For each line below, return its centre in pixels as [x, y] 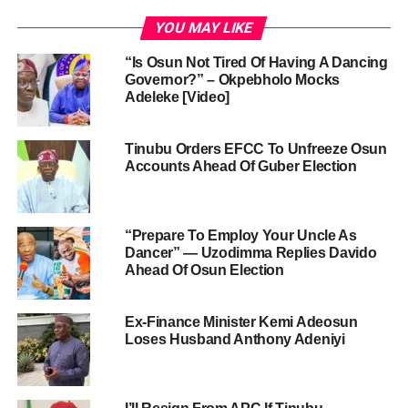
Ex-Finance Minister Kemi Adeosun [241, 321]
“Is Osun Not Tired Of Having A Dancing [256, 62]
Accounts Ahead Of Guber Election [240, 166]
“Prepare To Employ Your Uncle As [240, 235]
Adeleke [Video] [177, 97]
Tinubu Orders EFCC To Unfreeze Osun [255, 148]
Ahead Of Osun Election [204, 270]
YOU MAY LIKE [204, 27]
